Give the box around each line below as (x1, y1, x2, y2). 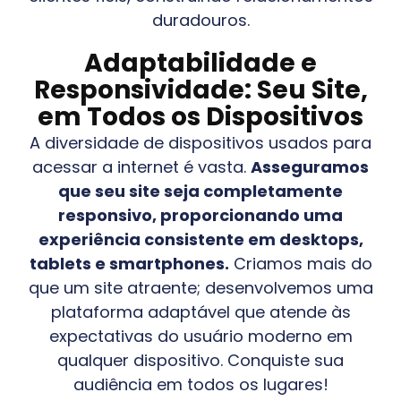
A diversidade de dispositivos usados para (30, 131, 371, 154)
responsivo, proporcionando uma (58, 203, 343, 226)
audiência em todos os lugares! (73, 372, 328, 396)
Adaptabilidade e (84, 45, 317, 81)
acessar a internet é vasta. (32, 155, 251, 178)
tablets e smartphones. (29, 252, 229, 275)
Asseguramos (251, 155, 369, 178)
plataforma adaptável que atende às (50, 300, 351, 323)
